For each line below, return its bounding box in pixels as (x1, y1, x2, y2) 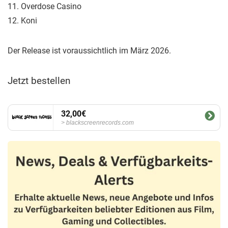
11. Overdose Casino (8, 2, 81, 11)
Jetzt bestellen (8, 75, 70, 87)
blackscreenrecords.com (66, 119, 134, 126)
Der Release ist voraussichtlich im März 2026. (8, 46, 171, 55)
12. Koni (8, 16, 37, 25)
